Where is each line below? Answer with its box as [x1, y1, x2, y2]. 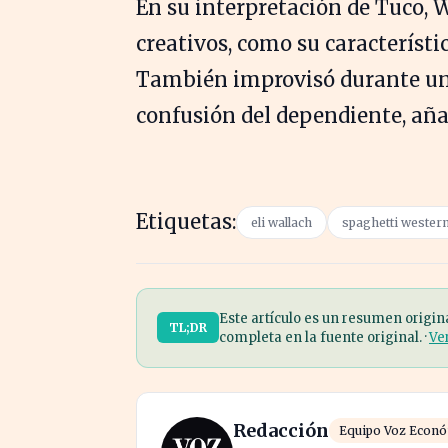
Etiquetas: [136, 208, 236, 234]
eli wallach [251, 214, 312, 230]
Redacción [233, 418, 329, 442]
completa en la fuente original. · [219, 328, 429, 346]
